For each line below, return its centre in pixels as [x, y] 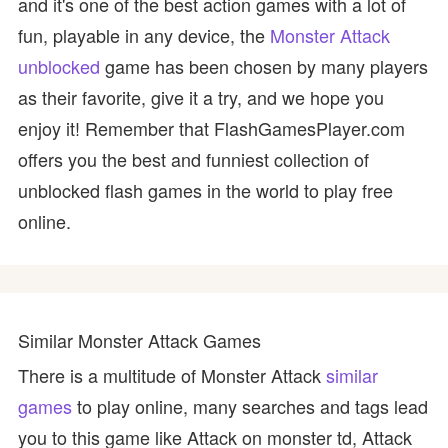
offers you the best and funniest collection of [193, 159]
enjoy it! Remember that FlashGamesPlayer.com [211, 128]
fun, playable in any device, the [144, 35]
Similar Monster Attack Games [139, 340]
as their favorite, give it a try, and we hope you [201, 97]
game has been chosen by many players [264, 66]
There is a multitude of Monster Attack [172, 375]
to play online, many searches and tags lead [250, 406]
